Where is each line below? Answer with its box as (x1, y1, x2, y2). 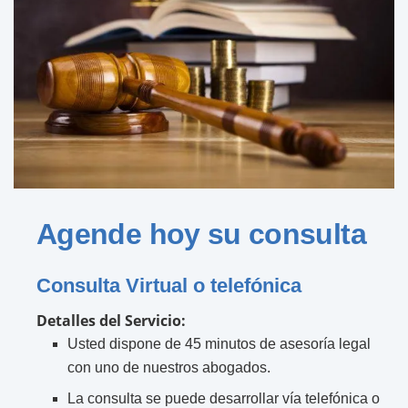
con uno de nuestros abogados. (67, 360, 271, 376)
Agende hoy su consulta (36, 218, 366, 251)
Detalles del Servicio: (36, 311, 186, 331)
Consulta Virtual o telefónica (36, 273, 301, 297)
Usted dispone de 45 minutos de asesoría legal (67, 336, 372, 352)
